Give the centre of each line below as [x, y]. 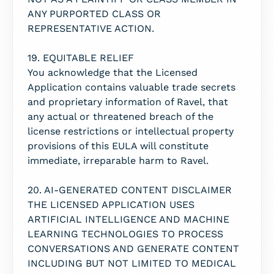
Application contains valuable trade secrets [131, 87]
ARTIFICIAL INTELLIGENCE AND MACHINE [128, 219]
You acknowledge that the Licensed [113, 72]
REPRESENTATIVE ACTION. [91, 28]
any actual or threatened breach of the [120, 117]
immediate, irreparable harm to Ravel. [118, 161]
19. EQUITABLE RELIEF [81, 58]
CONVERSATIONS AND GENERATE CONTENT [133, 249]
